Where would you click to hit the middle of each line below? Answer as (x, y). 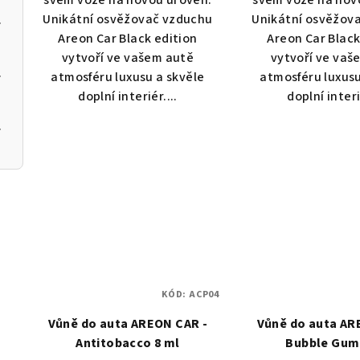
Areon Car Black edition (128, 39)
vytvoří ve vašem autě (128, 58)
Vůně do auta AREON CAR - (128, 324)
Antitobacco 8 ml (128, 344)
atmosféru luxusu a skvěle (128, 78)
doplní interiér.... (128, 97)
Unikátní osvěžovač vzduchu (128, 20)
